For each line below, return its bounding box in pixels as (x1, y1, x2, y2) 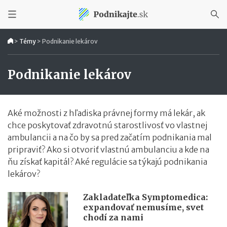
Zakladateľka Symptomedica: (83, 192, 208, 202)
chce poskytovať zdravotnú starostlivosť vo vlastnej (8, 120, 207, 130)
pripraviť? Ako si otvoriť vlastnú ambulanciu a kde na (8, 144, 209, 155)
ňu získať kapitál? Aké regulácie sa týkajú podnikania (8, 157, 207, 167)
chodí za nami (83, 212, 144, 222)
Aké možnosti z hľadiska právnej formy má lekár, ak (8, 108, 205, 118)
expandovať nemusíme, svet (83, 202, 204, 212)
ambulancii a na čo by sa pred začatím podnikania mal (8, 132, 212, 142)
